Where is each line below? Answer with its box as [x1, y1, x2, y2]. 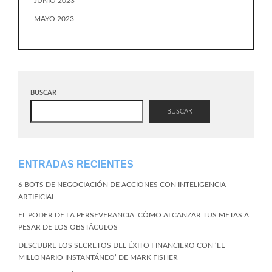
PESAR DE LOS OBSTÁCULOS [18, 223, 118, 231]
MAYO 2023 [34, 15, 74, 22]
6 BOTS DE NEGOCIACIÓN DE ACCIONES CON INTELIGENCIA [18, 181, 226, 188]
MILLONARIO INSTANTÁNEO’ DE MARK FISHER [18, 254, 178, 261]
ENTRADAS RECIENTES [18, 159, 134, 169]
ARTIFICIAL [18, 193, 55, 200]
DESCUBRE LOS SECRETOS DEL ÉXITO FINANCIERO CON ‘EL [18, 242, 225, 249]
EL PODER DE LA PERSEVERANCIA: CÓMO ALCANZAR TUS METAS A [18, 211, 249, 219]
